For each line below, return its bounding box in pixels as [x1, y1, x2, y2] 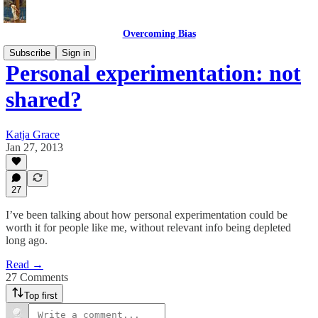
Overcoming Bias [122, 28, 196, 39]
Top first [24, 290, 57, 301]
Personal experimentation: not [6, 60, 301, 87]
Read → [6, 258, 43, 270]
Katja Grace [6, 128, 60, 141]
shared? [6, 87, 82, 113]
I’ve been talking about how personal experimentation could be [6, 209, 287, 221]
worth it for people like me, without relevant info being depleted [6, 221, 291, 234]
